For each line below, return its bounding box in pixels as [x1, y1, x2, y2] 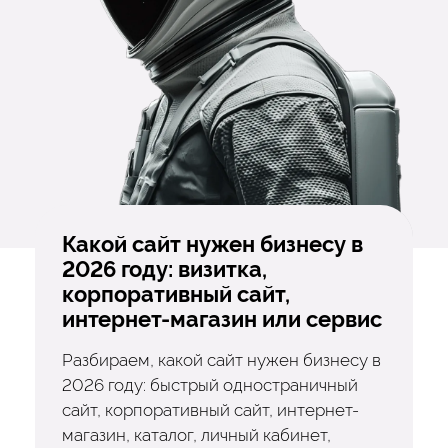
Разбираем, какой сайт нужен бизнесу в [61, 350, 381, 371]
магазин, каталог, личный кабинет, [61, 425, 331, 446]
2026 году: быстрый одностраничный [61, 375, 358, 396]
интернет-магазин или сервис [61, 307, 382, 333]
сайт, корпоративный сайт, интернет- [61, 400, 359, 421]
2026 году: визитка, [61, 257, 267, 283]
